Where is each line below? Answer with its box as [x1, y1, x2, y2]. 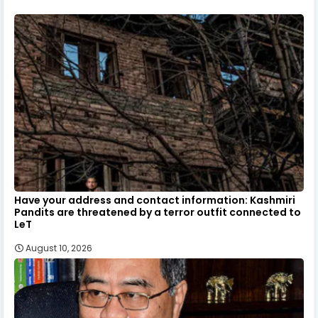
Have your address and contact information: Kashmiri [14, 192, 295, 207]
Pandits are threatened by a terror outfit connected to [14, 204, 301, 219]
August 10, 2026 [26, 241, 92, 254]
